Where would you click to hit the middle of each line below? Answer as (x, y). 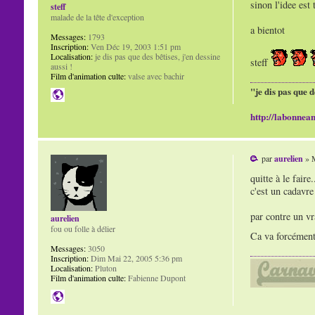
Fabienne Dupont (155, 278)
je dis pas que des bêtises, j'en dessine (156, 57)
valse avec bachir (155, 76)
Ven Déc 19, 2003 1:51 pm (134, 47)
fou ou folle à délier (83, 229)
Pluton (104, 268)
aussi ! (61, 66)
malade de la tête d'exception (97, 17)
